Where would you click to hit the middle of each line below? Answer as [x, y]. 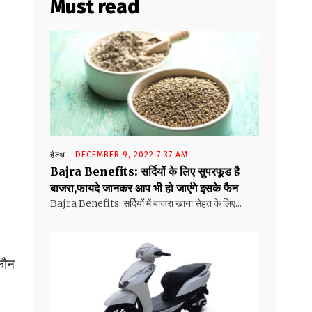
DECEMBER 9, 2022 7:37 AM [132, 155]
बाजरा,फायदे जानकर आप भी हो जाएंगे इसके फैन [144, 188]
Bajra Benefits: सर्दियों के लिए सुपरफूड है [145, 172]
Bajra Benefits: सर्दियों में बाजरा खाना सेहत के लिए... [146, 204]
